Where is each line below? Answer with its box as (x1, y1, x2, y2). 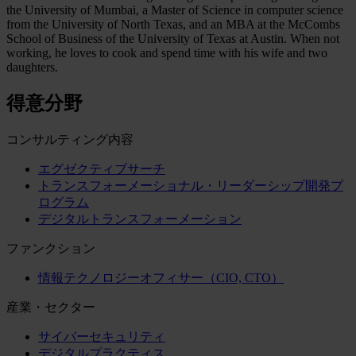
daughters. (6, 60, 58, 74)
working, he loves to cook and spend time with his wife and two (6, 45, 327, 60)
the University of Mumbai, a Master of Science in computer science (6, 2, 343, 17)
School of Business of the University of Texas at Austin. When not (6, 31, 339, 45)
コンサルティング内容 (6, 132, 133, 146)
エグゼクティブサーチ (38, 161, 165, 176)
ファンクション (6, 241, 95, 255)
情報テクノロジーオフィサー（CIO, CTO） (38, 270, 284, 284)
